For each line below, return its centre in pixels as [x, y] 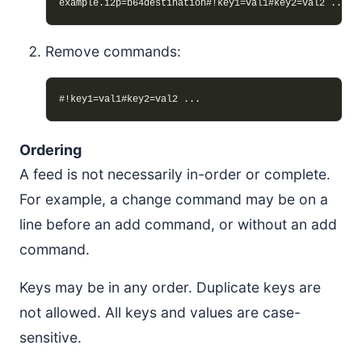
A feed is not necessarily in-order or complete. [175, 174]
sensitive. [51, 337]
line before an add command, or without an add [178, 224]
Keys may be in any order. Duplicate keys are [170, 287]
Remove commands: [113, 51]
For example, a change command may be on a [174, 199]
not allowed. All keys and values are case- [160, 312]
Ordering [51, 150]
